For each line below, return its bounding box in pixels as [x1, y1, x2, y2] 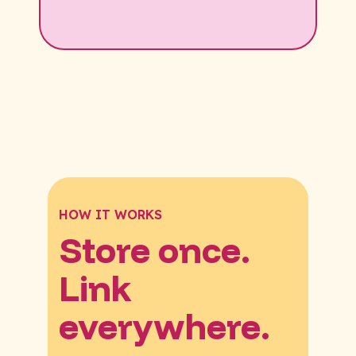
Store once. [59, 227, 250, 272]
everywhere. [59, 304, 270, 348]
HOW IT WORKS [59, 206, 162, 222]
